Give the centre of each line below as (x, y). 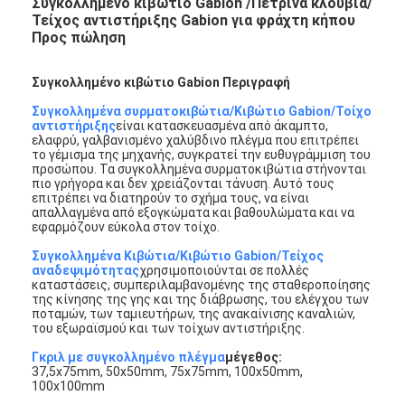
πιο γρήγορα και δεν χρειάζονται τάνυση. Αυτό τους (184, 183)
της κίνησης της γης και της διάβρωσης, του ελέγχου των (201, 299)
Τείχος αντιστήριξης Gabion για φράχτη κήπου (194, 20)
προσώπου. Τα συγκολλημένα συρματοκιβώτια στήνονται (199, 169)
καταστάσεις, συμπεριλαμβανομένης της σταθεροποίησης (202, 284)
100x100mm (69, 386)
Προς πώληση (79, 37)
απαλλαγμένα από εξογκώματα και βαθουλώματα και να (193, 212)
